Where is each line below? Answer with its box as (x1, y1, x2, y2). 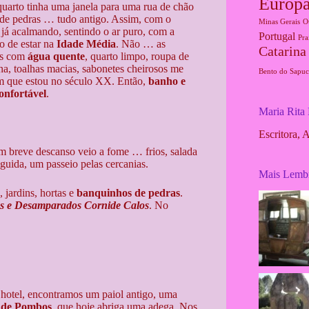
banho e (148, 74, 186, 87)
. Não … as (116, 37, 166, 50)
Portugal (258, 30, 295, 43)
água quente (28, 50, 85, 62)
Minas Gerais (258, 17, 300, 26)
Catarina (258, 43, 306, 59)
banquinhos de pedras (77, 186, 180, 199)
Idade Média (57, 37, 116, 50)
